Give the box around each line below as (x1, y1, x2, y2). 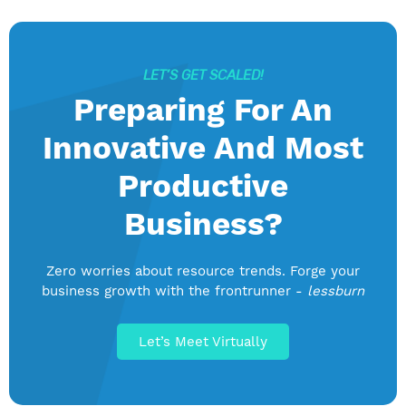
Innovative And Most (43, 129, 363, 168)
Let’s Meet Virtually (139, 333, 267, 351)
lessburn (307, 283, 364, 300)
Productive (118, 167, 288, 206)
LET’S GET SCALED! (142, 66, 264, 84)
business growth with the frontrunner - (42, 283, 307, 300)
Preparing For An (73, 91, 333, 130)
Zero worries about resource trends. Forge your (46, 263, 360, 280)
